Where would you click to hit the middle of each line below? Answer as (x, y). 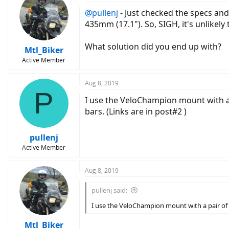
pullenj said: (109, 190)
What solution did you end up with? (153, 47)
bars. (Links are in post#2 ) (136, 111)
